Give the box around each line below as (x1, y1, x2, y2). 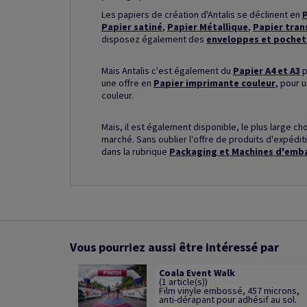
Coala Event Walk (158, 267, 235, 279)
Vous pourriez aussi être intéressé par (70, 239, 279, 255)
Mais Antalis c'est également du (101, 64, 233, 77)
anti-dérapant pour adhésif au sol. (158, 293, 297, 306)
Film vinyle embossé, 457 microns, (158, 284, 299, 297)
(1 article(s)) (158, 275, 208, 288)
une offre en (101, 77, 153, 89)
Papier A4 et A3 (233, 64, 300, 77)
